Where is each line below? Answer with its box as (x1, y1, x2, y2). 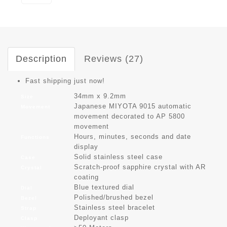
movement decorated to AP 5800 (74, 112, 185, 120)
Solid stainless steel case (74, 153, 163, 161)
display (74, 142, 98, 150)
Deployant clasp (74, 213, 129, 221)
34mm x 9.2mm (74, 92, 126, 100)
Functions (20, 134, 50, 140)
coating (74, 173, 99, 181)
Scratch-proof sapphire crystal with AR (74, 163, 206, 171)
